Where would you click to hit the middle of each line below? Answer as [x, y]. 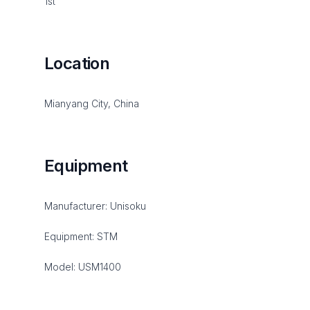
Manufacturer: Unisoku [95, 206]
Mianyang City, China [92, 103]
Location [77, 63]
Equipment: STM [81, 236]
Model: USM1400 [83, 267]
